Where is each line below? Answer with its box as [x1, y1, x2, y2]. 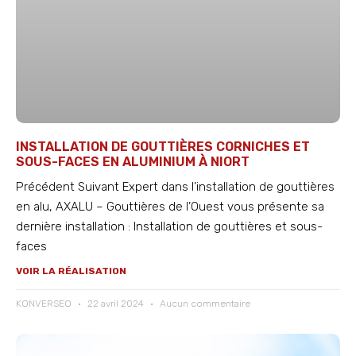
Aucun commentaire [157, 298, 250, 310]
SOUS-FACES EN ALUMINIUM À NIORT [16, 154, 250, 170]
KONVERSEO [16, 298, 74, 310]
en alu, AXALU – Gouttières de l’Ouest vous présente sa [16, 199, 324, 215]
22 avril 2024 [85, 298, 146, 310]
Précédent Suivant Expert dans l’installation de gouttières [16, 180, 335, 195]
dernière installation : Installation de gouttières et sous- [16, 219, 323, 234]
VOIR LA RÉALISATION [16, 265, 126, 277]
